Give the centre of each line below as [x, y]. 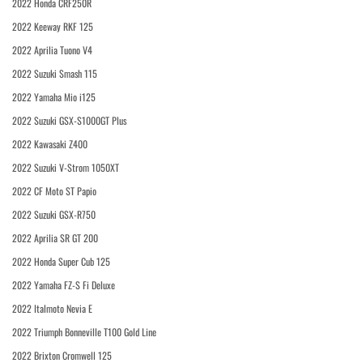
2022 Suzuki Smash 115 [55, 73]
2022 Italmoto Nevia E [52, 308]
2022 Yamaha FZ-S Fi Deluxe [64, 285]
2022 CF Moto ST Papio [54, 191]
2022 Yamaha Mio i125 [54, 97]
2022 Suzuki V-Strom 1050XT [66, 167]
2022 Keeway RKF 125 [53, 26]
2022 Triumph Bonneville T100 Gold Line [84, 332]
